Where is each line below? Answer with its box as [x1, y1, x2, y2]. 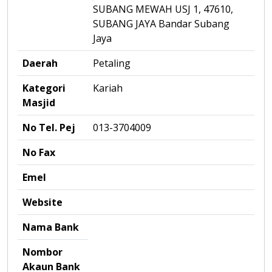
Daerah [22, 56, 58, 70]
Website [22, 195, 63, 209]
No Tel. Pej [22, 121, 75, 134]
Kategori [22, 81, 66, 95]
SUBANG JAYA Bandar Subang [93, 17, 229, 30]
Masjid [22, 96, 55, 109]
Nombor [22, 245, 63, 259]
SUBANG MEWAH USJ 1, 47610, [93, 2, 233, 16]
